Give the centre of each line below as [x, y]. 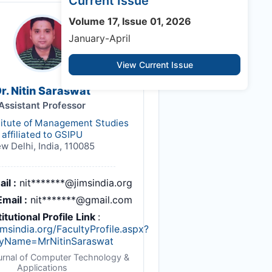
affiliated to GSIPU [42, 135]
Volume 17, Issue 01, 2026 [130, 22]
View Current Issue [155, 65]
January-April [100, 39]
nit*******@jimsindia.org [76, 183]
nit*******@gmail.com [81, 200]
